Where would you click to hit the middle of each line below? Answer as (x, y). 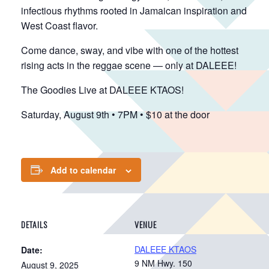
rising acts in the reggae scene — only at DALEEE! (129, 65)
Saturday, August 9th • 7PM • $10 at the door (115, 114)
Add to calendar (83, 170)
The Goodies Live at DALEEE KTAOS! (102, 89)
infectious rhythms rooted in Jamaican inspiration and (134, 10)
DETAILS (34, 224)
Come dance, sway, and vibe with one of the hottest (130, 50)
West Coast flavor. (59, 25)
